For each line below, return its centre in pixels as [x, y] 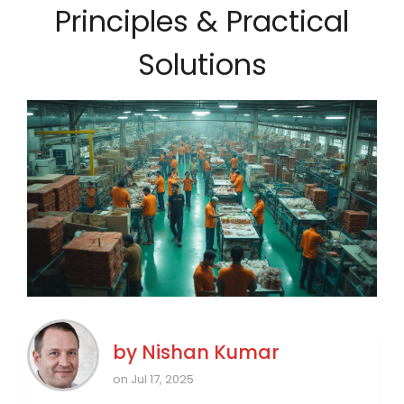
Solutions [202, 64]
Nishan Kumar [211, 353]
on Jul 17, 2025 [153, 380]
